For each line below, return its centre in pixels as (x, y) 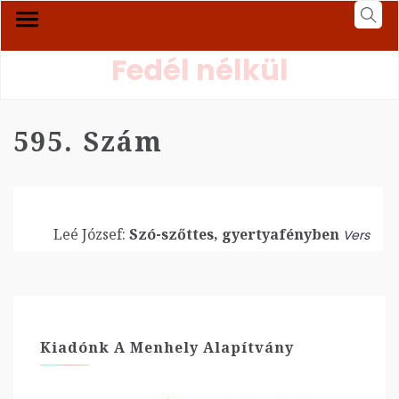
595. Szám (88, 141)
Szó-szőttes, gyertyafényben (232, 234)
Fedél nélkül (199, 70)
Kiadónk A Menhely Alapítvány (167, 347)
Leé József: (90, 234)
